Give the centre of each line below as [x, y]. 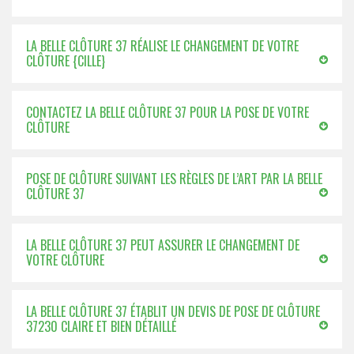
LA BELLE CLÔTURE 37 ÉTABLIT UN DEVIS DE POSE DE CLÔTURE [173, 311]
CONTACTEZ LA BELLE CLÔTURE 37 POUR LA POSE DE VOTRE [168, 112]
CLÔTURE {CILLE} [66, 61]
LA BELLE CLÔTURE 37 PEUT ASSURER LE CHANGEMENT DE [163, 245]
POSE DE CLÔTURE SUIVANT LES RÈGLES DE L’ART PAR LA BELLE [174, 179]
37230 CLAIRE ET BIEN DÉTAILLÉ [101, 326]
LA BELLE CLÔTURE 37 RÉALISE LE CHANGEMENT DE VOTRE [162, 46]
